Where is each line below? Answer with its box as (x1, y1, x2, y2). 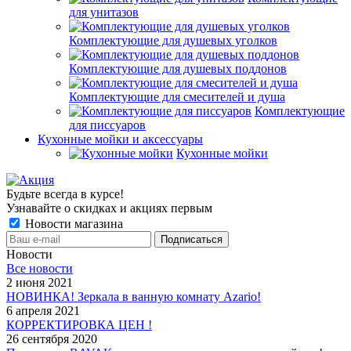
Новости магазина (22, 217, 123, 230)
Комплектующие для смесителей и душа (69, 90, 285, 103)
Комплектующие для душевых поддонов (69, 62, 287, 75)
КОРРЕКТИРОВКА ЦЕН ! (6, 318, 152, 331)
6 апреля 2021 (6, 304, 80, 317)
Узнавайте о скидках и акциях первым (6, 201, 212, 215)
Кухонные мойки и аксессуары (38, 132, 203, 146)
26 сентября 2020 (6, 332, 97, 346)
